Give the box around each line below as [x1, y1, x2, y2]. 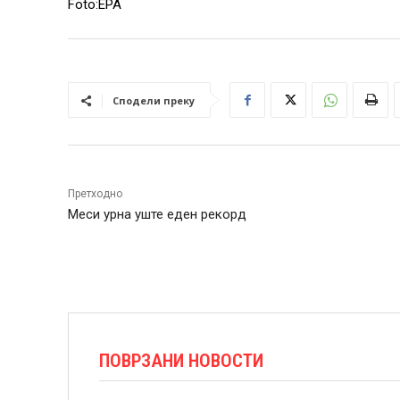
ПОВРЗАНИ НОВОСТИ [99, 350, 263, 371]
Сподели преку [112, 94, 195, 107]
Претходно [68, 187, 122, 200]
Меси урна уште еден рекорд [68, 206, 246, 222]
